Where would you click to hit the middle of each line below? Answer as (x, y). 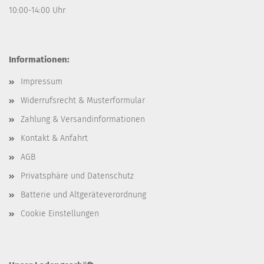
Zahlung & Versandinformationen (83, 119)
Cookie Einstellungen (60, 213)
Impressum (42, 81)
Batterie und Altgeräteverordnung (83, 194)
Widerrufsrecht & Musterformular (83, 100)
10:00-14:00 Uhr (37, 10)
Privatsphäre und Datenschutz (77, 176)
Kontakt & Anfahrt (54, 138)
